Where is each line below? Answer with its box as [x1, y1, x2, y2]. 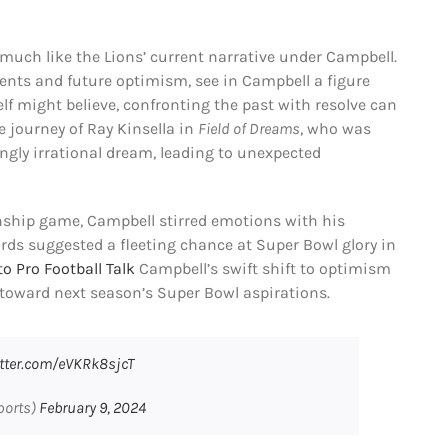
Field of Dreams [197, 118, 300, 138]
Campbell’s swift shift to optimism [134, 258, 391, 278]
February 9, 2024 [38, 397, 146, 417]
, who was [299, 118, 371, 138]
